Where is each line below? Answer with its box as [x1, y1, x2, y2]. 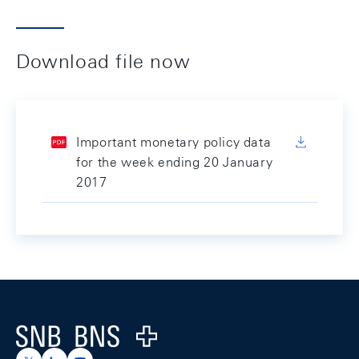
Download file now [16, 50, 191, 72]
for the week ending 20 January [76, 155, 273, 170]
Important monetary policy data [76, 135, 272, 150]
